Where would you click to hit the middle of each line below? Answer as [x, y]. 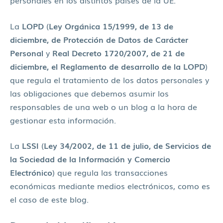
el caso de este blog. [49, 199]
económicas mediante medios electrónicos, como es [110, 186]
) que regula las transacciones [110, 172]
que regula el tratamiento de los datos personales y [110, 79]
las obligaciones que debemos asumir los [89, 93]
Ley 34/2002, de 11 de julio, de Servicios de [127, 146]
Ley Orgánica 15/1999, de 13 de [111, 26]
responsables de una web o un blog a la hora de [104, 106]
